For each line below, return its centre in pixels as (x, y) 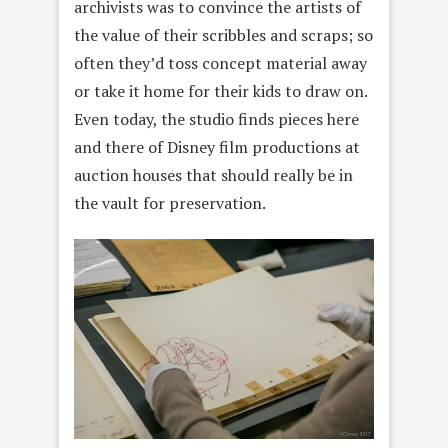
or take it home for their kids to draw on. (220, 90)
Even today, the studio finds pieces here (216, 118)
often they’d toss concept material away (220, 62)
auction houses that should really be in (213, 174)
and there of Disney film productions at (217, 146)
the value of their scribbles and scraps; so (223, 34)
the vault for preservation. (170, 202)
